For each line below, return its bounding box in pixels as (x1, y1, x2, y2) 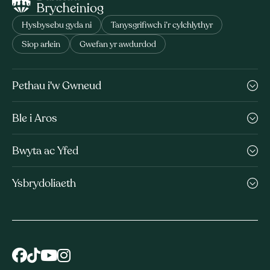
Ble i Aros (12, 113, 57, 125)
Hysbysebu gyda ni (22, 20, 92, 30)
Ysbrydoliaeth (12, 178, 76, 190)
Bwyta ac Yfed (12, 146, 78, 158)
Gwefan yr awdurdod (80, 40, 156, 50)
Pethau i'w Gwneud (12, 81, 101, 93)
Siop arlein (22, 40, 60, 50)
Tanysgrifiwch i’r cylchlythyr (111, 20, 213, 30)
